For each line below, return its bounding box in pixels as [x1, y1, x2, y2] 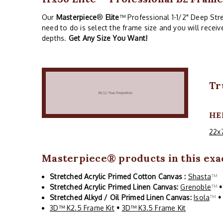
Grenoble [180, 183, 211, 192]
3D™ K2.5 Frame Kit [50, 204, 114, 213]
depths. [42, 34, 69, 43]
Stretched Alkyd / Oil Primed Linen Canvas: [50, 193, 194, 202]
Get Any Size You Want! [68, 34, 148, 43]
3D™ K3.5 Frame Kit [121, 204, 186, 213]
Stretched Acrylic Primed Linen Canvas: [50, 183, 181, 192]
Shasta [188, 172, 211, 181]
